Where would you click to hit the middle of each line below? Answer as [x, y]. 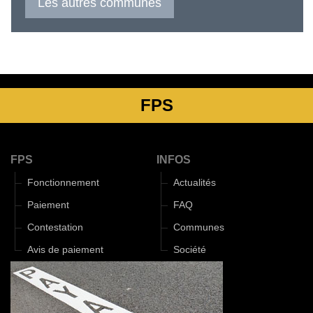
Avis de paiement [65, 250]
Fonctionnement [63, 183]
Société [190, 250]
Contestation [55, 228]
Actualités [195, 183]
